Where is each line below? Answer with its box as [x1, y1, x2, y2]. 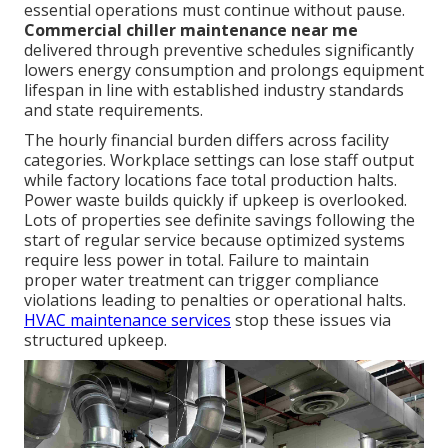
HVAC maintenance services [24, 309, 231, 332]
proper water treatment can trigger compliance [24, 269, 379, 292]
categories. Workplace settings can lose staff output [24, 149, 414, 172]
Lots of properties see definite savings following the [24, 209, 415, 232]
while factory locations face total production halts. [24, 169, 397, 192]
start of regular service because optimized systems [24, 229, 405, 252]
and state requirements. [24, 99, 203, 122]
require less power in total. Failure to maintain [24, 249, 369, 272]
